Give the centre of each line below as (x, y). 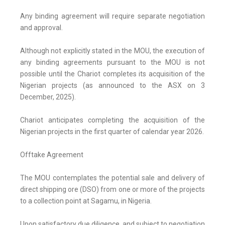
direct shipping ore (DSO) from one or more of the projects (113, 190)
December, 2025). (48, 97)
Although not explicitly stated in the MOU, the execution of (113, 51)
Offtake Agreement (52, 155)
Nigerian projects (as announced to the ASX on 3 (113, 86)
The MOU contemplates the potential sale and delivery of (113, 178)
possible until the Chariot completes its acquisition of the (113, 74)
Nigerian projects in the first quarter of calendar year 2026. (112, 132)
